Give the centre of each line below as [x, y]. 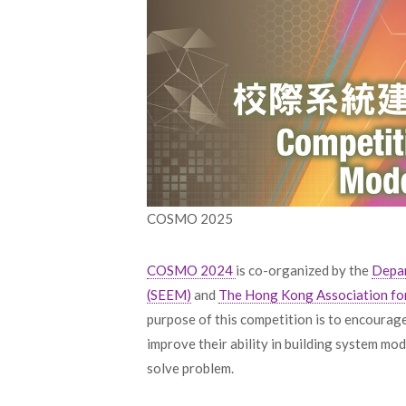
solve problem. [190, 367]
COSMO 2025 [190, 218]
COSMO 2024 [191, 270]
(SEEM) [169, 294]
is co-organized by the [304, 270]
